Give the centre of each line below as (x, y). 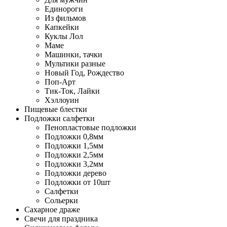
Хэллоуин (62, 100)
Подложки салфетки (60, 118)
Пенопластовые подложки (90, 127)
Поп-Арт (60, 82)
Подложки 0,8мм (74, 137)
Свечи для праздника (61, 219)
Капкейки (62, 27)
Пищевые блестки (56, 109)
